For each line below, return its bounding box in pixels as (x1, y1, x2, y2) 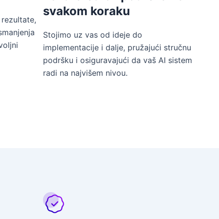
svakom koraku (43, 3, 130, 18)
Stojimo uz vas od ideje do (43, 29, 142, 40)
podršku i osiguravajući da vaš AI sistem (43, 55, 192, 65)
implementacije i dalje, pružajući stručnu (43, 42, 191, 52)
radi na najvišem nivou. (43, 67, 128, 78)
